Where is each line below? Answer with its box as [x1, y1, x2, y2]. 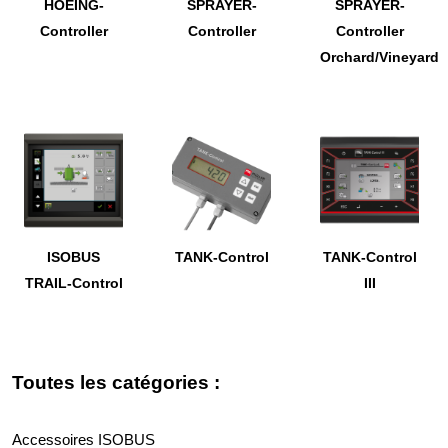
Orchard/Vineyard [320, 50, 440, 66]
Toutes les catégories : [12, 372, 220, 394]
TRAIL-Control [24, 276, 123, 292]
